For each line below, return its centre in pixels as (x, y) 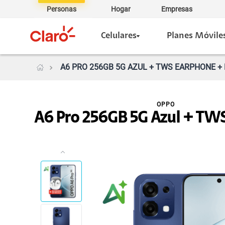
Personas (61, 9)
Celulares (119, 36)
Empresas (177, 9)
